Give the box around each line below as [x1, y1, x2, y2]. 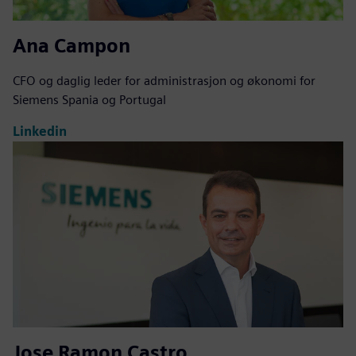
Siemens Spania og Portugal [13, 91, 166, 107]
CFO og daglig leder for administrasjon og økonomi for [13, 72, 315, 88]
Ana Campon [13, 33, 130, 57]
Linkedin [13, 124, 67, 140]
